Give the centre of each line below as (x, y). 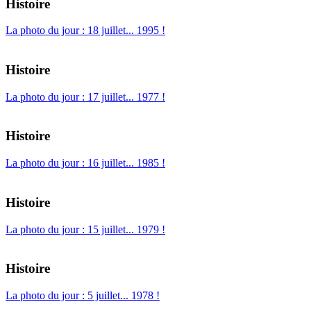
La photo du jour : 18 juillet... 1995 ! (85, 31)
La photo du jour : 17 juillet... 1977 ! (85, 96)
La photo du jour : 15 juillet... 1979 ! (85, 229)
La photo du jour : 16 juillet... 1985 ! (85, 163)
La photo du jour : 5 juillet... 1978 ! (83, 295)
